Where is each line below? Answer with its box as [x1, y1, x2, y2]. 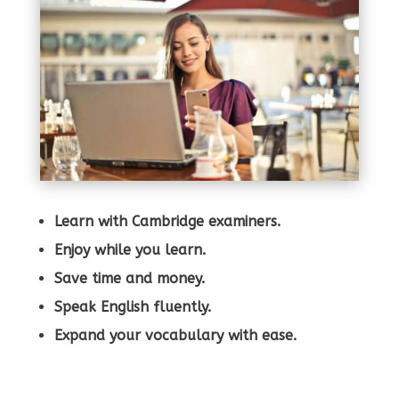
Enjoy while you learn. [53, 240, 206, 258]
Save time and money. [53, 269, 205, 287]
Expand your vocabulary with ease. [53, 326, 297, 344]
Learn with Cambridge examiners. [53, 212, 281, 230]
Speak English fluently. [53, 297, 211, 315]
